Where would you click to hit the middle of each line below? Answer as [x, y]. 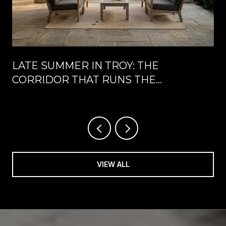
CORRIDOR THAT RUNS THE [84, 80]
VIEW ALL [113, 164]
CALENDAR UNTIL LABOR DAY [90, 94]
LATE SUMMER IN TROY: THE [86, 66]
